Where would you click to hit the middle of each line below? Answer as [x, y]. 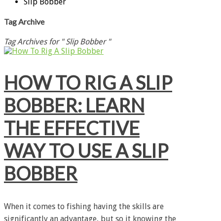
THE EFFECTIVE [72, 128]
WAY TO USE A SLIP [86, 151]
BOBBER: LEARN [74, 105]
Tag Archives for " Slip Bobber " [57, 41]
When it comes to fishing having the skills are [84, 206]
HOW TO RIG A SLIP [88, 83]
